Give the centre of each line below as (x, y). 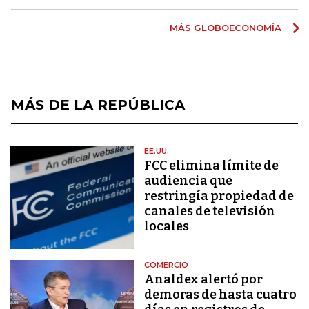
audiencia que (189, 180)
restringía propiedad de (219, 196)
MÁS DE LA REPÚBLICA (98, 104)
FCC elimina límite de (212, 165)
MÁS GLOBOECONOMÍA (227, 27)
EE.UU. (157, 151)
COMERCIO (167, 265)
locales (167, 226)
